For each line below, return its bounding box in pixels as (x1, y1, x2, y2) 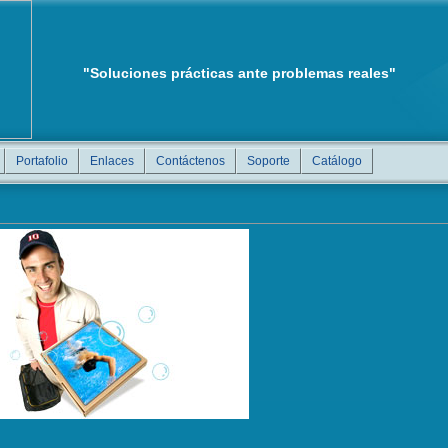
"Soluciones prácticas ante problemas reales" (83, 65, 396, 81)
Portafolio (16, 154, 68, 168)
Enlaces (90, 154, 134, 168)
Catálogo (312, 154, 362, 168)
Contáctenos (156, 154, 225, 168)
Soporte (247, 154, 290, 168)
